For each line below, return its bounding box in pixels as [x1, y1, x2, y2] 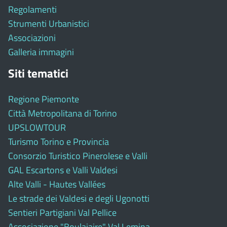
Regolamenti [8, 2, 57, 16]
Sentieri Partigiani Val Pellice [8, 205, 117, 219]
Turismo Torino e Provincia [8, 134, 109, 148]
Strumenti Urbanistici [8, 16, 89, 30]
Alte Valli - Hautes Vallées [8, 177, 105, 191]
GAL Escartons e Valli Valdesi [8, 163, 118, 177]
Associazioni [8, 30, 56, 45]
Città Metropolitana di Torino [8, 106, 117, 120]
